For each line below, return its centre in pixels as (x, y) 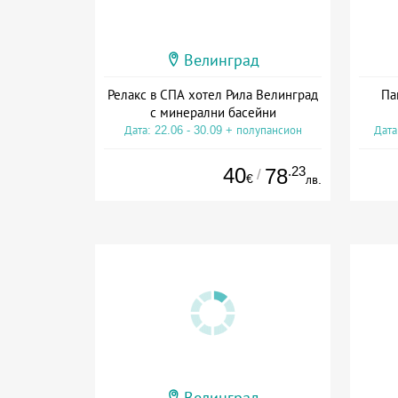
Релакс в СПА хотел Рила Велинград (213, 94)
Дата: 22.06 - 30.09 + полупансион (213, 130)
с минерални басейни (213, 112)
